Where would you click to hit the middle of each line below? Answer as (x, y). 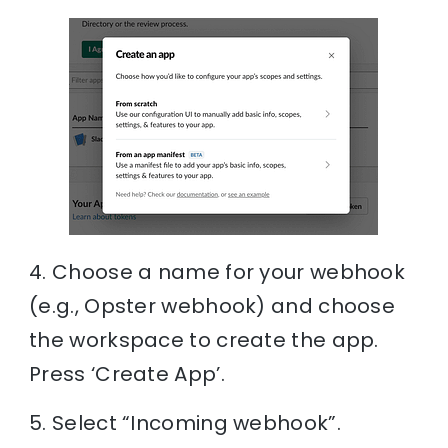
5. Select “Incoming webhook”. (185, 422)
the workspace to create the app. (204, 339)
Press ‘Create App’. (127, 373)
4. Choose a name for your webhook (217, 271)
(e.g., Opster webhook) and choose (212, 305)
